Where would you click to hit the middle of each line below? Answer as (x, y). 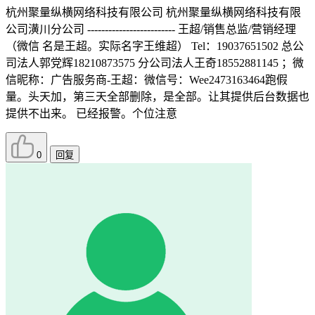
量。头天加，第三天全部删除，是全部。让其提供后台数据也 (157, 97)
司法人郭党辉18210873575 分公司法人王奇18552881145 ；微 (155, 63)
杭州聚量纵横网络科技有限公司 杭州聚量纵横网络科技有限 (153, 13)
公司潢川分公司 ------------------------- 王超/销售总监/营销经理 (151, 30)
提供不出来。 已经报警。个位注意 (91, 114)
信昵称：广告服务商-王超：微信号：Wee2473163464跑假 (147, 80)
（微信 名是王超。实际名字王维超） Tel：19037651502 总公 (155, 46)
